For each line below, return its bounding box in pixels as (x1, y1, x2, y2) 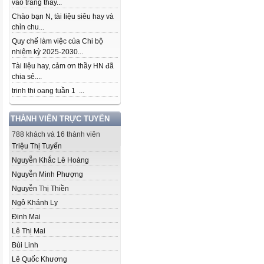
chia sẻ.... (12, 72, 42, 81)
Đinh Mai (12, 213, 41, 221)
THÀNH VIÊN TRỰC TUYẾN (11, 114, 110, 123)
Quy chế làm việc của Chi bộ (12, 37, 103, 45)
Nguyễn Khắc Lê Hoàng (12, 156, 89, 164)
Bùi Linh (12, 241, 38, 249)
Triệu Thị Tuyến (12, 142, 62, 150)
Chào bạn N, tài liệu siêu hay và (12, 12, 114, 21)
